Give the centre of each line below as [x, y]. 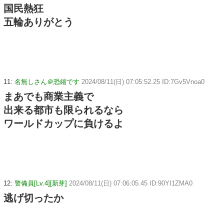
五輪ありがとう [38, 22]
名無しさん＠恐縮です [47, 81]
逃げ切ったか [33, 198]
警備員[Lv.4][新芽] [41, 183]
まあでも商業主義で [48, 96]
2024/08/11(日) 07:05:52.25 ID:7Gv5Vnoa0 [143, 81]
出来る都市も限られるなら [63, 110]
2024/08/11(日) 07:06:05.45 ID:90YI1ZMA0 [131, 183]
